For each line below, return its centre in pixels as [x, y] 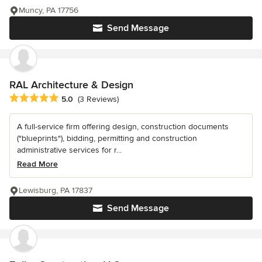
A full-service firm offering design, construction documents [123, 126]
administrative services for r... [69, 150]
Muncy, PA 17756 [49, 10]
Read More [37, 164]
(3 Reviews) [98, 99]
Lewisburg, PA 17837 [56, 190]
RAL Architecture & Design [71, 85]
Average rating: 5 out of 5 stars [71, 98]
